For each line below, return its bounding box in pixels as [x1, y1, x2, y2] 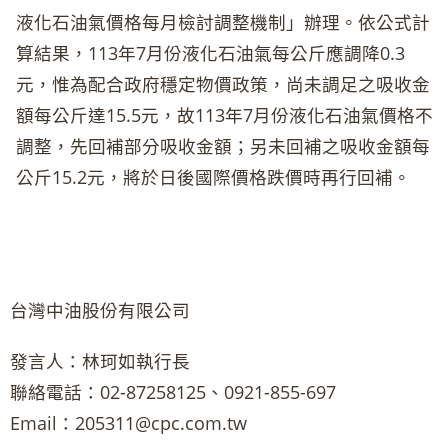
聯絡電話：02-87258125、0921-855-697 [10, 380, 336, 405]
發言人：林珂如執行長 [10, 349, 190, 374]
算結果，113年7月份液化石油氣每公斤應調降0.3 [16, 41, 406, 66]
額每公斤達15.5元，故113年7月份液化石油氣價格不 [16, 103, 434, 128]
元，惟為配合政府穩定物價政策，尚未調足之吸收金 [16, 72, 431, 97]
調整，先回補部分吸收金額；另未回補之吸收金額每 [16, 134, 431, 159]
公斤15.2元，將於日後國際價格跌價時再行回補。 [16, 165, 412, 190]
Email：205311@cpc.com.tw [10, 411, 247, 436]
